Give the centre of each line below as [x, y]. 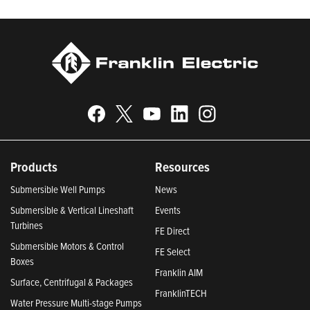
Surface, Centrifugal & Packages [72, 282]
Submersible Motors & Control [67, 246]
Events [168, 210]
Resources [182, 166]
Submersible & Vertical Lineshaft [72, 210]
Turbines [27, 225]
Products [34, 166]
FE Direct [172, 230]
